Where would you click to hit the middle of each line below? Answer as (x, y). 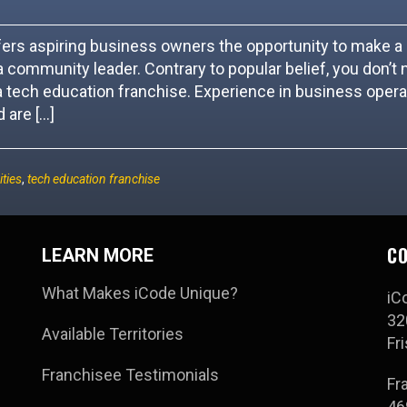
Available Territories (112, 334)
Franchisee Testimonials (130, 375)
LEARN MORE (97, 255)
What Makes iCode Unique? (139, 293)
